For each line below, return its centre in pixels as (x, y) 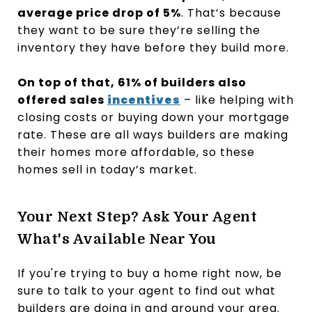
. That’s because (231, 13)
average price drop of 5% (99, 13)
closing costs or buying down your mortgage (154, 117)
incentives (144, 100)
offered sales (62, 100)
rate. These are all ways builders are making (153, 134)
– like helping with (237, 100)
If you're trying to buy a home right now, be (150, 273)
